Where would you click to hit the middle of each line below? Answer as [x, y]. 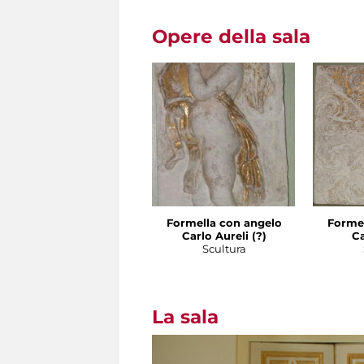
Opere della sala [231, 37]
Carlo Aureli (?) [224, 236]
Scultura [224, 249]
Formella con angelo [224, 223]
